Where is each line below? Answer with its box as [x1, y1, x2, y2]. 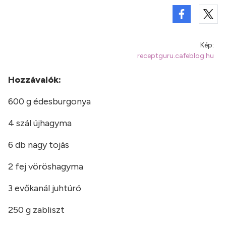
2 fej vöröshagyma [8, 161, 83, 172]
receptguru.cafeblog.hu [137, 51, 214, 60]
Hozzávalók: [8, 74, 61, 85]
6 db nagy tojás [8, 139, 69, 150]
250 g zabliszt [8, 204, 65, 215]
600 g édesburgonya [8, 96, 91, 107]
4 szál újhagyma [8, 118, 72, 129]
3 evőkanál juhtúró [8, 183, 81, 194]
